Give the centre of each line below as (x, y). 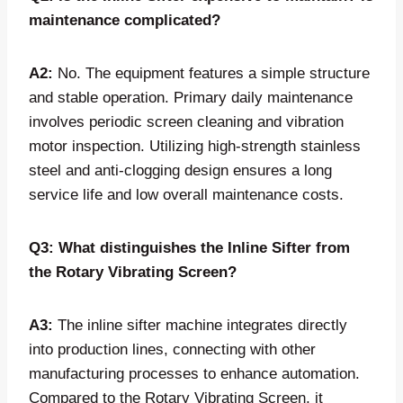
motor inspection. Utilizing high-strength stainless (195, 146)
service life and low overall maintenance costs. (186, 194)
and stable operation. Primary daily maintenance (191, 97)
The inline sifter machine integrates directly (200, 325)
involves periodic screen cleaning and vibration (186, 121)
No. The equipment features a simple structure (211, 73)
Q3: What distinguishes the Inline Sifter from (189, 247)
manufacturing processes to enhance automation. (194, 373)
